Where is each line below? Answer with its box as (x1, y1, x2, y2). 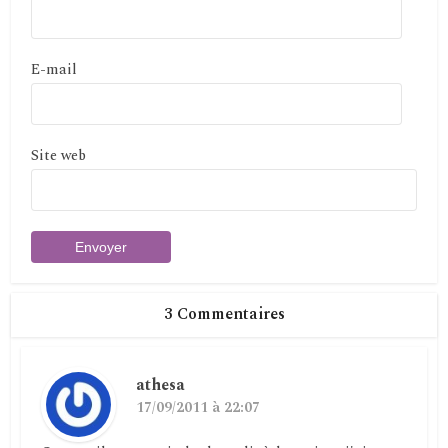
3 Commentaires (163, 302, 285, 327)
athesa (136, 373, 186, 398)
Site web (31, 145, 87, 167)
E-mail (31, 59, 78, 81)
